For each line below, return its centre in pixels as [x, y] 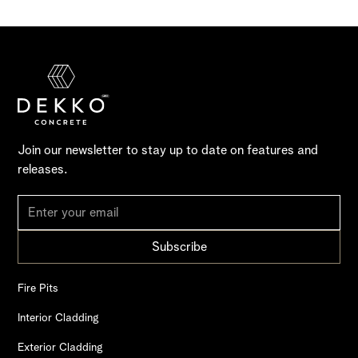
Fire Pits [38, 287]
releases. [43, 169]
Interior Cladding [58, 317]
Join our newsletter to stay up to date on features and [168, 149]
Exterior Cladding [60, 346]
